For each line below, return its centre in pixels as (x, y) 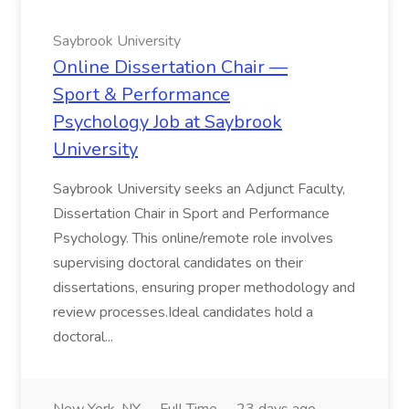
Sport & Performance (142, 94)
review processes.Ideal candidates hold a (183, 312)
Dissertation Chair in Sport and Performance (191, 214)
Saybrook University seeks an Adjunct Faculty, (199, 189)
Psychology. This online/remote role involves (193, 238)
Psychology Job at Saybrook (168, 122)
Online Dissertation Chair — (170, 67)
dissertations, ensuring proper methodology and (204, 288)
